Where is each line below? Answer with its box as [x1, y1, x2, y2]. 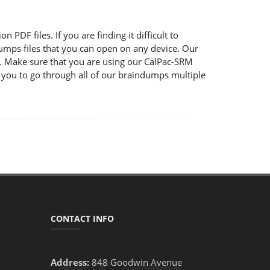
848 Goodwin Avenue [89, 256, 182, 268]
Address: [50, 256, 89, 268]
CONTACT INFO [50, 213, 114, 224]
